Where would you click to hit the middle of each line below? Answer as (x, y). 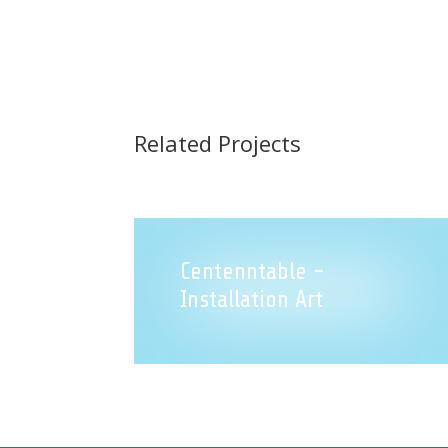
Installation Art (251, 300)
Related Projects (218, 143)
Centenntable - (252, 272)
